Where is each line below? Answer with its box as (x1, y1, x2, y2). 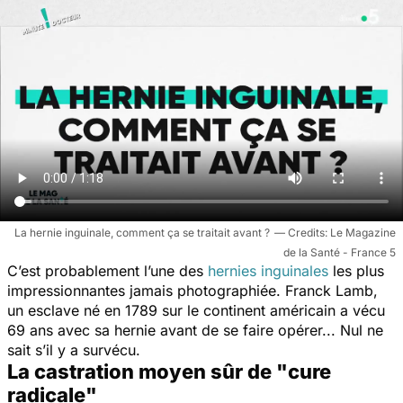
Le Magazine (330, 225, 396, 239)
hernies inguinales (208, 261, 328, 280)
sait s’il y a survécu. (7, 340, 145, 359)
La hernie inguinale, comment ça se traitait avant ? (14, 225, 270, 239)
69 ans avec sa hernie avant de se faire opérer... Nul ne (7, 320, 383, 339)
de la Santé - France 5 (283, 245, 396, 259)
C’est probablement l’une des (7, 261, 208, 280)
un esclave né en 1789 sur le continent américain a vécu (7, 300, 385, 319)
